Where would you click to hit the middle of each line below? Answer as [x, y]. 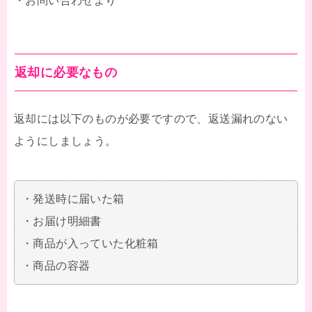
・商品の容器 [56, 266]
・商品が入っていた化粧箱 [90, 244]
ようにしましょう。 [65, 141]
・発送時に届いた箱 [73, 199]
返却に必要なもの [66, 73]
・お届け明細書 [62, 221]
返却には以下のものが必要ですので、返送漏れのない [151, 119]
